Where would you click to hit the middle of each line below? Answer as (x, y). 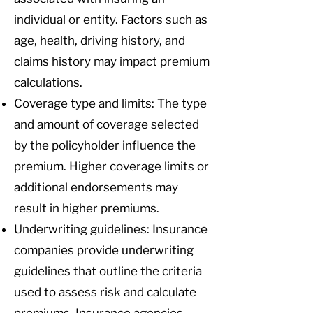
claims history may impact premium (112, 61)
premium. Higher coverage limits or (111, 166)
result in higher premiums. (87, 208)
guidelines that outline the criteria (108, 271)
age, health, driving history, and (100, 41)
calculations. (48, 82)
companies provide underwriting (104, 250)
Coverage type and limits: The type (110, 103)
